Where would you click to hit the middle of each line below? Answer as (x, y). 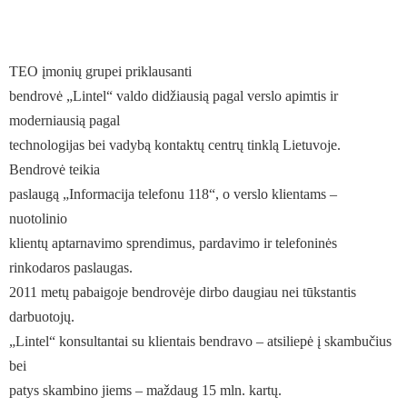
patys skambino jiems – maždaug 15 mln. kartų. (145, 390)
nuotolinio (38, 218)
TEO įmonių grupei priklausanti (100, 71)
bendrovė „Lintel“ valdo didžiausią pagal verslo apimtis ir (174, 96)
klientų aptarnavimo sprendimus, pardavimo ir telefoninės (173, 243)
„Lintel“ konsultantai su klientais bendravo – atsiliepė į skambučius (200, 341)
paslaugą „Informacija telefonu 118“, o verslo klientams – (173, 194)
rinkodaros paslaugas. (71, 268)
